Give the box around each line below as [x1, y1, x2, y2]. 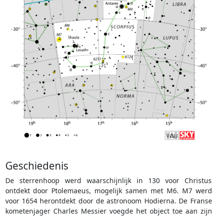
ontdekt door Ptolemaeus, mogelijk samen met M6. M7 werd [5, 186, 212, 196]
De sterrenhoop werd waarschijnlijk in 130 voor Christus [5, 176, 212, 186]
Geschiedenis [5, 159, 68, 173]
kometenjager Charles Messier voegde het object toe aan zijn [5, 206, 212, 216]
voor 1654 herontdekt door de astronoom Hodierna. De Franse [5, 196, 212, 206]
